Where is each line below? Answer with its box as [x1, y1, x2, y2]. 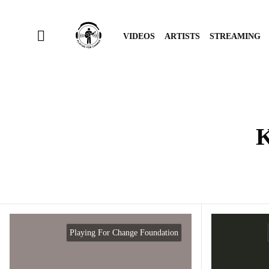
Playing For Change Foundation [70, 228, 178, 237]
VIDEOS [123, 32, 155, 41]
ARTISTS [165, 32, 200, 41]
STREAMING [210, 32, 261, 41]
